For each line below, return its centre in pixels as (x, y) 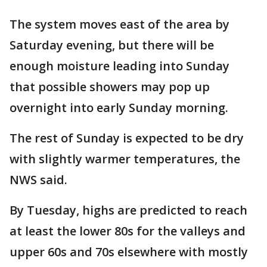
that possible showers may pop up (110, 86)
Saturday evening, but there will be (112, 45)
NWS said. (38, 179)
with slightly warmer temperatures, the (125, 159)
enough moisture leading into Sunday (119, 66)
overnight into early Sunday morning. (119, 107)
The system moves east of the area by (119, 24)
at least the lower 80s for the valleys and (128, 231)
